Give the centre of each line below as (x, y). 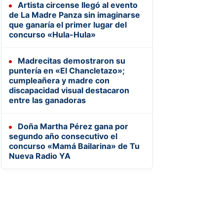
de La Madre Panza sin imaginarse (74, 15)
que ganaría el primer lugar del (68, 24)
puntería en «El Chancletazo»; (67, 70)
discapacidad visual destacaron (69, 90)
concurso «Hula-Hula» (52, 34)
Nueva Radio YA (39, 156)
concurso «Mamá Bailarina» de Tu (74, 146)
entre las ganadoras (47, 100)
